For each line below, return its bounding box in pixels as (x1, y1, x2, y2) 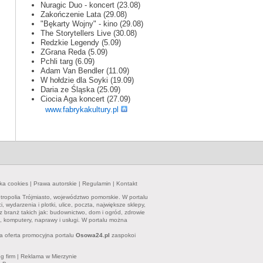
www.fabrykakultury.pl (45, 105, 119, 114)
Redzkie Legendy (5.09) (41, 38, 121, 47)
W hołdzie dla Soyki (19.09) (41, 76, 134, 85)
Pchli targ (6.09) (41, 57, 95, 66)
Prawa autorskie (33, 180, 77, 187)
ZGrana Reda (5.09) (41, 48, 107, 56)
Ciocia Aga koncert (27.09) (41, 95, 130, 103)
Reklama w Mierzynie (21, 253, 77, 259)
